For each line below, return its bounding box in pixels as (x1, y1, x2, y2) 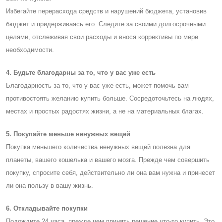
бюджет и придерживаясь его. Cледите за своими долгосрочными (6, 20, 206, 28)
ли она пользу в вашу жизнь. (6, 181, 93, 189)
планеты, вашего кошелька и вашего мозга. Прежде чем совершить (6, 156, 210, 164)
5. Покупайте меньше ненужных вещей (6, 130, 130, 138)
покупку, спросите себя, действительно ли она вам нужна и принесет (6, 168, 215, 176)
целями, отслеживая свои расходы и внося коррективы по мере (6, 33, 198, 41)
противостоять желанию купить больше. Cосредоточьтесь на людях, (6, 94, 214, 102)
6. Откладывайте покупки (6, 204, 88, 212)
